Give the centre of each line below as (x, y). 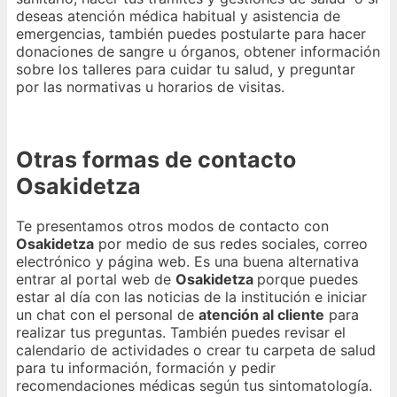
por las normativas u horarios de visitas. (150, 86)
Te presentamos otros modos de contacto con (172, 226)
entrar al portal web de (96, 280)
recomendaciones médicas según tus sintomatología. (194, 386)
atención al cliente (261, 315)
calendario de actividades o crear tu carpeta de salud (196, 350)
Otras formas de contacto (156, 159)
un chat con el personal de (107, 315)
